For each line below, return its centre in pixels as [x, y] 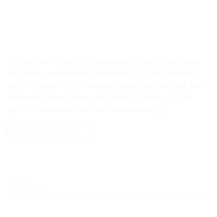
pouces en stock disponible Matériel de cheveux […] [85, 109]
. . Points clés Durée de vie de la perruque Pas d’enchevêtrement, [104, 61]
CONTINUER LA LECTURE [48, 131]
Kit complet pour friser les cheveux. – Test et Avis [107, 196]
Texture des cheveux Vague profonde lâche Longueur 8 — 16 [99, 97]
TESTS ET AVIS [27, 185]
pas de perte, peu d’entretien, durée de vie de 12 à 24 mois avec [103, 73]
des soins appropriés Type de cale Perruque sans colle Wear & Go [106, 85]
